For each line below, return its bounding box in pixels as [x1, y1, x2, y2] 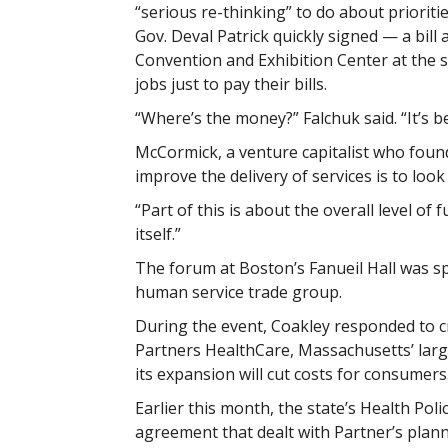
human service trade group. [134, 281, 342, 303]
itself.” [134, 223, 181, 245]
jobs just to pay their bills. [134, 73, 327, 95]
